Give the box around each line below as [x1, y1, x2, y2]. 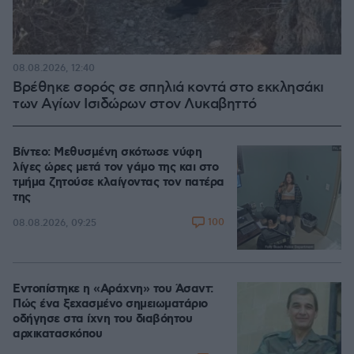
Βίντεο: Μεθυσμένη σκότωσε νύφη [13, 145, 201, 160]
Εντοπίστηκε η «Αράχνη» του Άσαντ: [13, 281, 213, 297]
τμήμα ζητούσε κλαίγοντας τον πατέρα [13, 175, 224, 190]
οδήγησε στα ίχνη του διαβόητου [13, 311, 192, 327]
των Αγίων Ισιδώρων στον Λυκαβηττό [13, 96, 257, 113]
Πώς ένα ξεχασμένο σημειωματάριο [13, 296, 208, 312]
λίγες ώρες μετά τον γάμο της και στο [13, 160, 218, 175]
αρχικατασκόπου [13, 326, 102, 342]
